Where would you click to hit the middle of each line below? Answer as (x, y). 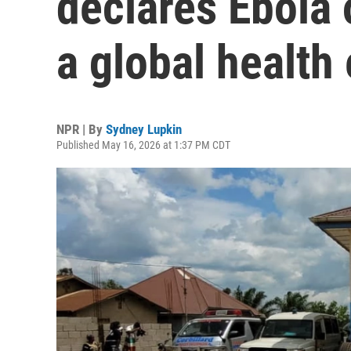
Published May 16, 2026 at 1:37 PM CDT (143, 145)
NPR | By (81, 129)
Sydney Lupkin (144, 129)
